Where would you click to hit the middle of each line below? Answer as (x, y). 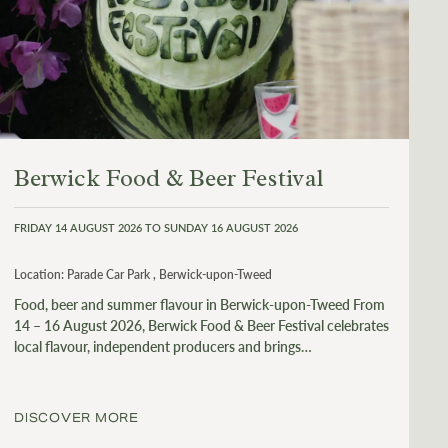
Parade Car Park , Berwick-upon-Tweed (169, 274)
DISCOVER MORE (76, 417)
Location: (39, 274)
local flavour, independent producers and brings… (163, 345)
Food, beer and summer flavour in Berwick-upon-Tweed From (199, 303)
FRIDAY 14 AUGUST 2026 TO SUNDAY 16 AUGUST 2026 (156, 227)
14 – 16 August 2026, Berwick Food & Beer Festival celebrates (201, 324)
